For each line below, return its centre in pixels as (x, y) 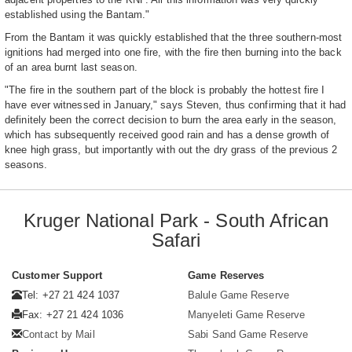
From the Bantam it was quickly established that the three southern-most (174, 38)
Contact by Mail (59, 335)
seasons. (26, 165)
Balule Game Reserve (238, 295)
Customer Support (57, 276)
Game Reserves (226, 276)
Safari (176, 240)
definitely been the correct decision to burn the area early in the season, (171, 120)
